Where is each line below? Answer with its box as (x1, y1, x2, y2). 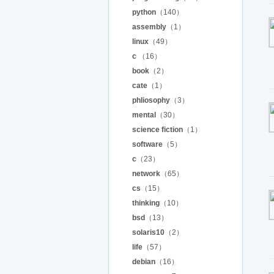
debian (132, 257, 155, 266)
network (132, 169, 160, 178)
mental (132, 111, 156, 119)
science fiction (132, 125, 183, 134)
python (132, 8, 156, 17)
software (132, 140, 163, 149)
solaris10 (132, 228, 165, 237)
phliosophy (132, 96, 170, 105)
